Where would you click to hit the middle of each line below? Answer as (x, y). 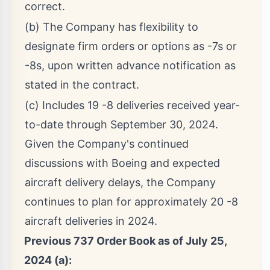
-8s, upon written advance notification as (130, 66)
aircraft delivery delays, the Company (120, 183)
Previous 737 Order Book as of (105, 241)
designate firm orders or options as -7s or (131, 46)
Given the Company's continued (107, 144)
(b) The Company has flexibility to (111, 27)
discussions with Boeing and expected (122, 163)
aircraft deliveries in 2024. (91, 221)
